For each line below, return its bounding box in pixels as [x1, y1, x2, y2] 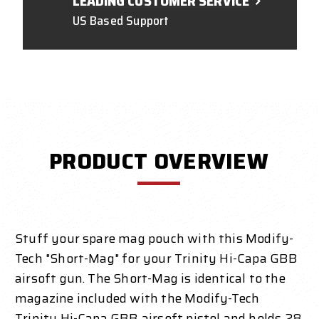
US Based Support [72, 10, 169, 31]
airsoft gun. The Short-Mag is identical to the [15, 268, 286, 288]
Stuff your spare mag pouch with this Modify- [15, 228, 294, 249]
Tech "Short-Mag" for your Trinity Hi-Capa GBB [15, 248, 298, 268]
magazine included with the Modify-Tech [15, 288, 260, 308]
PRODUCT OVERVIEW [49, 144, 269, 178]
